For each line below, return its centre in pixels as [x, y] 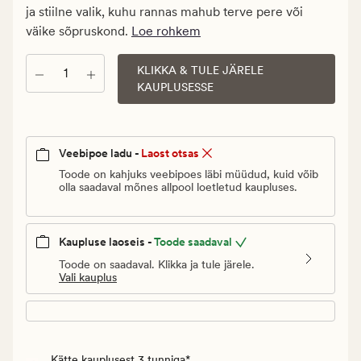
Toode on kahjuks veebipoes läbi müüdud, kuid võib [189, 174]
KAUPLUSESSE [175, 87]
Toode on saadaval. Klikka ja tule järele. [157, 264]
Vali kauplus [88, 277]
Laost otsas [170, 154]
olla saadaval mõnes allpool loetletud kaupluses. [178, 187]
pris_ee [46, 23]
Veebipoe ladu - [99, 154]
